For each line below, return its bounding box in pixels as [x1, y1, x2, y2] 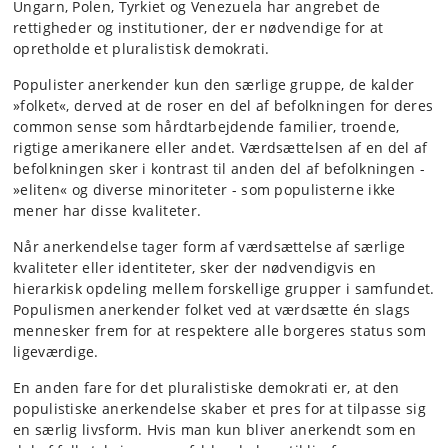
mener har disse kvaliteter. [13, 201, 202, 220]
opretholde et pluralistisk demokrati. [13, 39, 270, 58]
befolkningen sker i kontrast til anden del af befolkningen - [13, 159, 425, 178]
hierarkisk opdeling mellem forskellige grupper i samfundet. [13, 279, 435, 298]
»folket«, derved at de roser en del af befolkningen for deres [13, 96, 434, 115]
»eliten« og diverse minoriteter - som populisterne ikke [13, 180, 396, 199]
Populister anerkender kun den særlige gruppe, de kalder [13, 75, 415, 94]
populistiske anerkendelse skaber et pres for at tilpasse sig [13, 399, 426, 418]
